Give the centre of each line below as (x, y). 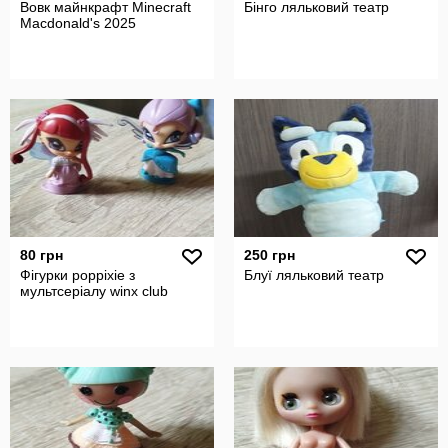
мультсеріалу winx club (94, 291)
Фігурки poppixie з (77, 275)
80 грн (41, 255)
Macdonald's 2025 (78, 23)
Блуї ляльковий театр (314, 275)
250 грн (269, 255)
